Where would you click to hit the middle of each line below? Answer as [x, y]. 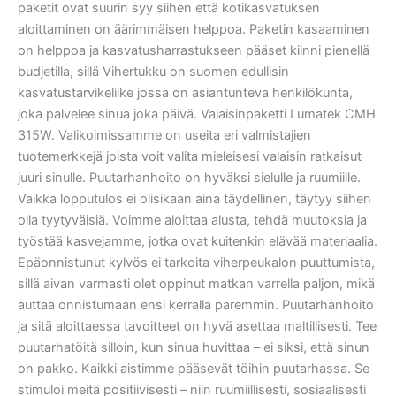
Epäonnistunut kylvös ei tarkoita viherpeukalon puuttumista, [196, 262]
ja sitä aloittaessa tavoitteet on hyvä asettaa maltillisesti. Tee [197, 326]
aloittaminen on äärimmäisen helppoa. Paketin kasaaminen [194, 29]
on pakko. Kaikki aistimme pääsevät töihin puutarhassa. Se [194, 368]
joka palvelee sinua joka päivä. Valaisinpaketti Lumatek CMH [197, 114]
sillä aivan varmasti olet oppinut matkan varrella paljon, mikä [196, 283]
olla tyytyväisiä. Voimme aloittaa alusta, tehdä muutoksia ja [192, 220]
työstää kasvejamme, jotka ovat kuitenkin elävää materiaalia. [198, 241]
